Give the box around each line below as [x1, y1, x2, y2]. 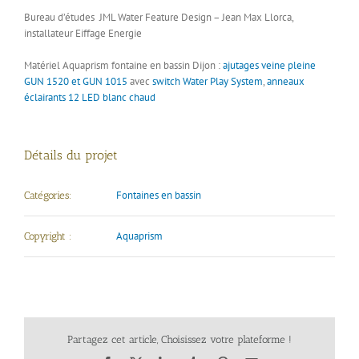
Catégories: [24, 189, 71, 202]
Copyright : [24, 230, 71, 243]
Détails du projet [24, 147, 118, 163]
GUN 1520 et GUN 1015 [24, 75, 127, 89]
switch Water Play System [150, 75, 263, 89]
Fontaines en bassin [116, 188, 201, 203]
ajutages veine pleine [223, 58, 316, 73]
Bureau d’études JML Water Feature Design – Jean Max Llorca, [24, 10, 293, 25]
